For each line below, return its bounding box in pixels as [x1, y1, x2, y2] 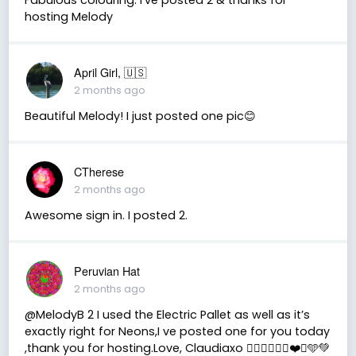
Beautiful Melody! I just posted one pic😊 [24, 107, 256, 124]
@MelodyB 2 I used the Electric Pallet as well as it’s [24, 306, 310, 323]
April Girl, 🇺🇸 [73, 63, 146, 80]
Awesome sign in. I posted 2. [24, 207, 188, 223]
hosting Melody [24, 8, 113, 25]
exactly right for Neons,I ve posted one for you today [24, 323, 330, 339]
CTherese [73, 162, 124, 180]
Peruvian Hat [73, 261, 140, 279]
